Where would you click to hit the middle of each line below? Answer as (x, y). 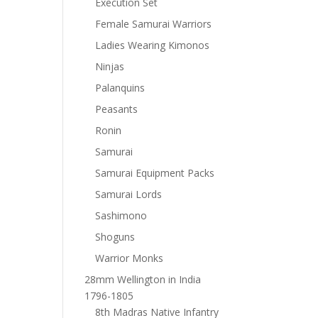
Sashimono (121, 215)
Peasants (117, 109)
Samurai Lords (129, 194)
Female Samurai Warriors (154, 24)
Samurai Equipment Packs (155, 173)
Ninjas (110, 66)
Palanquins (120, 88)
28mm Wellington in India (143, 279)
